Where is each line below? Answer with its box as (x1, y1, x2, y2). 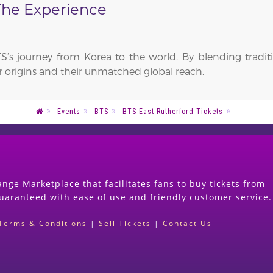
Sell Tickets (99, 218, 151, 229)
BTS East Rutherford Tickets (122, 107, 223, 116)
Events (57, 107, 80, 116)
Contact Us (163, 218, 212, 229)
